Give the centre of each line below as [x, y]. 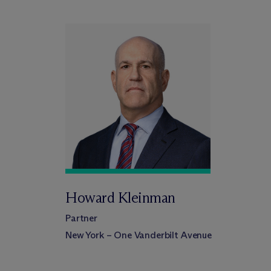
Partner [81, 218]
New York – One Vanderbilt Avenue [139, 235]
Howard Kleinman [120, 198]
